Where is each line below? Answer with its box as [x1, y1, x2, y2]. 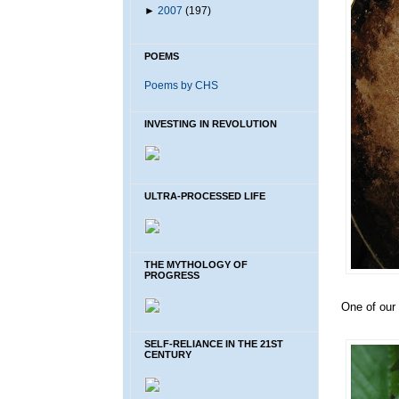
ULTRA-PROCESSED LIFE [144, 191, 265, 202]
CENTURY [144, 348, 191, 360]
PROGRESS [144, 270, 199, 281]
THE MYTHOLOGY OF [144, 259, 248, 271]
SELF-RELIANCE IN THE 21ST [144, 338, 283, 349]
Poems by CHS [144, 79, 218, 93]
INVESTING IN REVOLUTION [144, 118, 277, 130]
